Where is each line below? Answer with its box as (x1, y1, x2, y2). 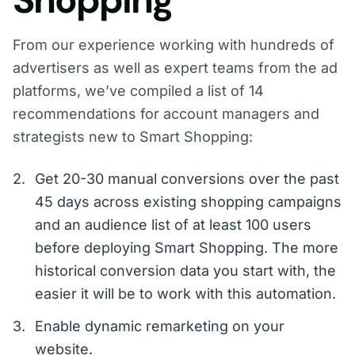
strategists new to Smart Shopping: (13, 128, 253, 146)
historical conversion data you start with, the (35, 262, 336, 280)
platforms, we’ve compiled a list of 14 (13, 82, 264, 100)
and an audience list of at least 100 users (35, 216, 311, 234)
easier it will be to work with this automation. (35, 285, 336, 303)
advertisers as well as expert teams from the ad (13, 59, 338, 77)
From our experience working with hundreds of (13, 36, 334, 54)
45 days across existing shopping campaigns (35, 193, 342, 211)
